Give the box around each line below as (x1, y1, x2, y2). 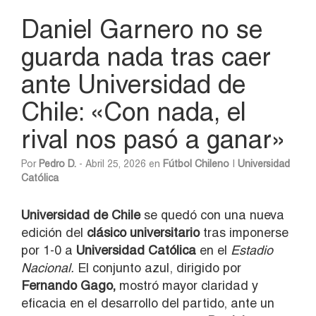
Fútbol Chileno (163, 157, 229, 169)
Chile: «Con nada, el (21, 96, 246, 126)
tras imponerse (200, 224, 288, 240)
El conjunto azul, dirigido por (74, 260, 241, 275)
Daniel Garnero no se (21, 13, 262, 44)
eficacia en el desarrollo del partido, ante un (21, 295, 274, 310)
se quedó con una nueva (140, 207, 284, 222)
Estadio (227, 242, 273, 257)
